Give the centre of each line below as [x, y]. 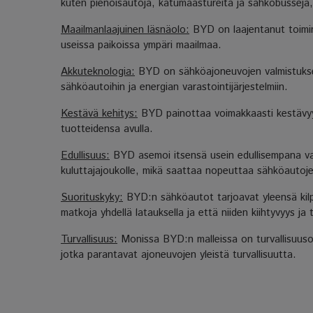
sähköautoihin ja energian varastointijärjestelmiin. [174, 87]
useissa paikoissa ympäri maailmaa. [141, 45]
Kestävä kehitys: [99, 113]
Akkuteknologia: [98, 71]
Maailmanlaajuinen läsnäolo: [125, 29]
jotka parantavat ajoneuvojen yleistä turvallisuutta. [179, 254]
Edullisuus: [85, 155]
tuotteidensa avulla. [107, 129]
